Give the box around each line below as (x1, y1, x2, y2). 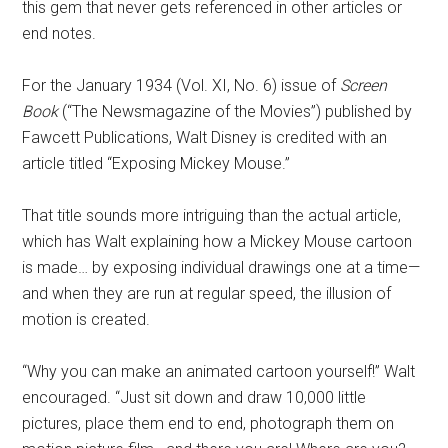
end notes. (22, 24, 97, 43)
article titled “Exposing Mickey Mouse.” (22, 154, 291, 173)
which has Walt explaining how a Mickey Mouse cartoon (22, 232, 413, 251)
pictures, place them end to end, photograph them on (22, 414, 395, 433)
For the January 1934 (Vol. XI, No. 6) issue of (22, 76, 341, 95)
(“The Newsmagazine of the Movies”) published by (58, 102, 413, 121)
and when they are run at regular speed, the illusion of (22, 284, 392, 303)
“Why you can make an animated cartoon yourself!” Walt (22, 362, 416, 381)
